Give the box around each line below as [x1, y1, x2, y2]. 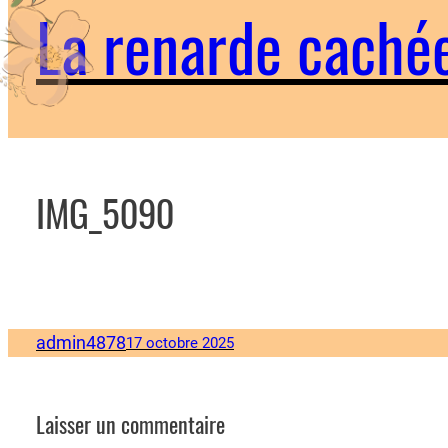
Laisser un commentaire [36, 410, 225, 441]
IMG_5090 [36, 188, 174, 240]
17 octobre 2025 [126, 333, 234, 352]
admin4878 [36, 332, 126, 354]
